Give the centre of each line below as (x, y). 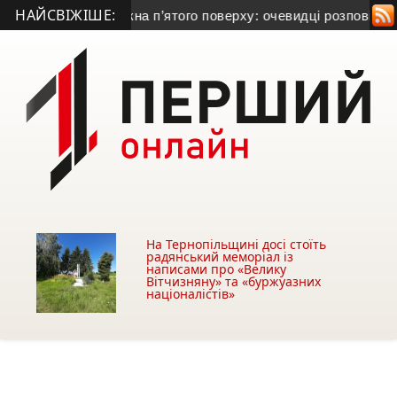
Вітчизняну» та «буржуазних (234, 282)
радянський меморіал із (220, 257)
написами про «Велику (217, 269)
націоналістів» (191, 294)
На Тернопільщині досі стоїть (237, 245)
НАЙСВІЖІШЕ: (66, 15)
